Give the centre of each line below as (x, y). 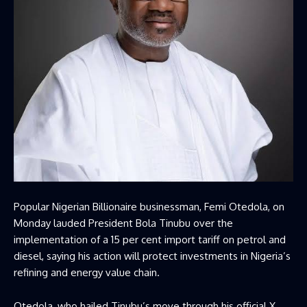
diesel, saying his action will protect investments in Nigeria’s (152, 256)
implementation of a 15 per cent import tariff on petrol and (150, 239)
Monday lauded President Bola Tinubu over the (123, 223)
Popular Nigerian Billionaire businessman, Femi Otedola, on (149, 206)
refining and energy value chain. (87, 272)
